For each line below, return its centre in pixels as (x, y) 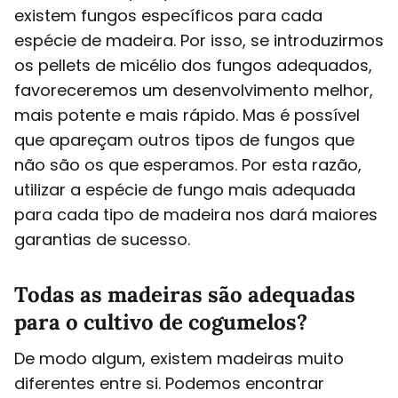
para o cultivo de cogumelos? (161, 322)
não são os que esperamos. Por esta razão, (188, 164)
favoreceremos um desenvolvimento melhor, (194, 90)
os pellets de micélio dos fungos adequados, (193, 65)
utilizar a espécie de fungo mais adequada (185, 189)
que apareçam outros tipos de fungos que (184, 139)
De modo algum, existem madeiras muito (179, 358)
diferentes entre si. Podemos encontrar (169, 383)
